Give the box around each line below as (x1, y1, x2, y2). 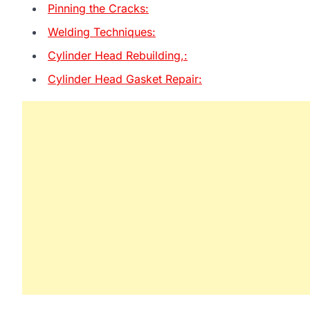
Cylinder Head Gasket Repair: (48, 71, 202, 86)
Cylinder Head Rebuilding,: (48, 48, 188, 62)
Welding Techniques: (48, 24, 156, 39)
